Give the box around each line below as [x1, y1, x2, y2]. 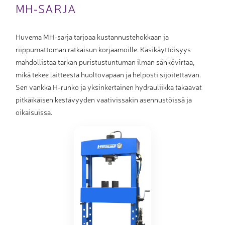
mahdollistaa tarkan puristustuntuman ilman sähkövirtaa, [16, 56, 194, 66]
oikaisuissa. [16, 106, 52, 117]
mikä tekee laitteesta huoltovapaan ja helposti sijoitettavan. [16, 69, 201, 79]
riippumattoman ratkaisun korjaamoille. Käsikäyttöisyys [16, 44, 191, 54]
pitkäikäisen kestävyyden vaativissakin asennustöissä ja [16, 94, 192, 104]
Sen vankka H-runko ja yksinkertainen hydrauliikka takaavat [16, 81, 202, 91]
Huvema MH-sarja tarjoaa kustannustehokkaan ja [16, 31, 169, 41]
